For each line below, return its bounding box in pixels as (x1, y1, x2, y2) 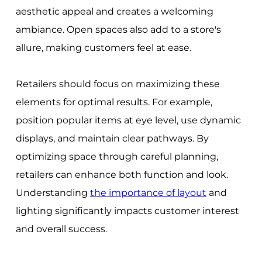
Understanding (15, 187, 90, 198)
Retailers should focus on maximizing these (15, 78, 220, 89)
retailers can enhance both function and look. (15, 168, 228, 180)
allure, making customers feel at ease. (15, 42, 191, 53)
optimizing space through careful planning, (15, 150, 218, 162)
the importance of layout (89, 187, 206, 198)
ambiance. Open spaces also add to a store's (15, 23, 221, 35)
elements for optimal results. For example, (15, 96, 212, 108)
